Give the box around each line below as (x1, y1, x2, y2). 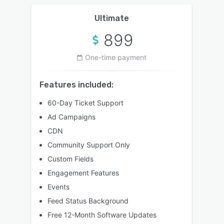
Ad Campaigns (47, 112, 95, 121)
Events (47, 182, 69, 191)
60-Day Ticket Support (47, 98, 123, 107)
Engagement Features (47, 168, 119, 177)
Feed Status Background (47, 196, 128, 205)
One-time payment (84, 52, 146, 61)
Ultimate (94, 13, 129, 23)
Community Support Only (47, 140, 130, 149)
